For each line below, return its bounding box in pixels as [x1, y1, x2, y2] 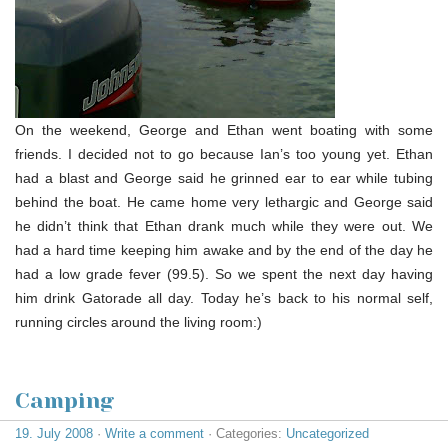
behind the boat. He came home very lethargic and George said [15, 193, 433, 210]
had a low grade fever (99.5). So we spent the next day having [15, 265, 433, 282]
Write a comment [105, 425, 204, 441]
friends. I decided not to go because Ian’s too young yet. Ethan [15, 145, 433, 162]
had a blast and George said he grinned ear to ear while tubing [15, 169, 433, 186]
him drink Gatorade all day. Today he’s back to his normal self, [15, 289, 433, 306]
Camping [15, 387, 114, 413]
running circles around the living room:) [15, 313, 262, 330]
